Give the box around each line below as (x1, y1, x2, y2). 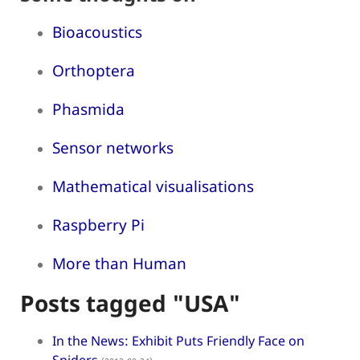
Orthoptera (52, 59, 135, 81)
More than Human (52, 252, 186, 274)
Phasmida (52, 98, 125, 120)
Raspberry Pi (52, 214, 145, 235)
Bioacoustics (52, 21, 142, 43)
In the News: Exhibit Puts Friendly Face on (52, 332, 305, 350)
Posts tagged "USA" (20, 288, 240, 318)
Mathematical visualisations (52, 175, 254, 197)
